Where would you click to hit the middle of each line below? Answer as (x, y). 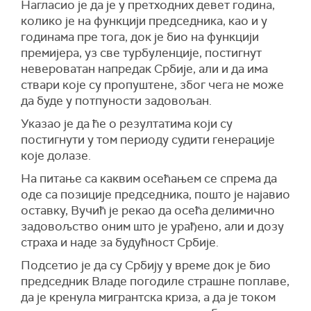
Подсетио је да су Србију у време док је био (146, 266)
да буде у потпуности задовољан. (116, 101)
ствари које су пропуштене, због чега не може (152, 85)
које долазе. (56, 156)
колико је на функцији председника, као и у (144, 21)
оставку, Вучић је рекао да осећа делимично (148, 211)
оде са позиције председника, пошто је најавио (155, 195)
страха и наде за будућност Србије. (120, 243)
